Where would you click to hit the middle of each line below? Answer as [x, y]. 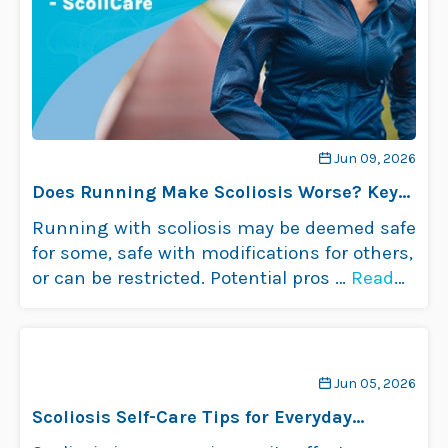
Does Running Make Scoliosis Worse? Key [215, 192]
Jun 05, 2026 [375, 383]
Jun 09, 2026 [375, 158]
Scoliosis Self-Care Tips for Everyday [192, 417]
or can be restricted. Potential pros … [191, 278]
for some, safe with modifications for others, [222, 253]
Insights [69, 217]
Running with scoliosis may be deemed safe [224, 228]
